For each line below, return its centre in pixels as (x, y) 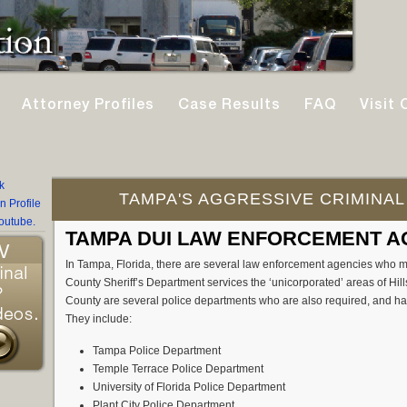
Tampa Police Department (156, 351)
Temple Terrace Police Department (178, 369)
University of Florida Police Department (189, 387)
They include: (98, 319)
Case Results (229, 104)
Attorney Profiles (88, 104)
